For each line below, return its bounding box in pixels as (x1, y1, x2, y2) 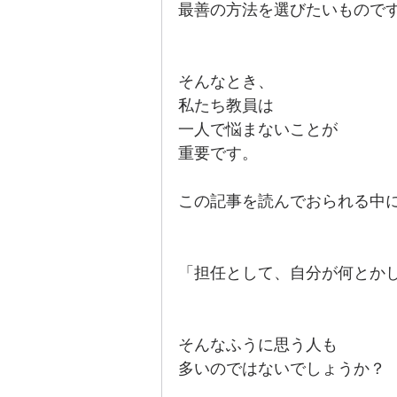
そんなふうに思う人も (178, 336, 338, 354)
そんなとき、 (178, 73, 274, 90)
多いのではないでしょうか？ (178, 360, 385, 378)
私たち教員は (178, 97, 274, 114)
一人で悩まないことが (178, 121, 338, 138)
